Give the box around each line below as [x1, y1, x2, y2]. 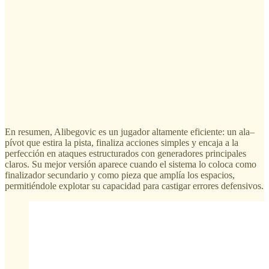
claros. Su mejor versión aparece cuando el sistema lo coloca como [5, 159, 256, 170]
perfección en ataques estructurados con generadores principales [5, 148, 246, 159]
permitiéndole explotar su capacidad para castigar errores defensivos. [5, 181, 264, 192]
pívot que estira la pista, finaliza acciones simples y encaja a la [5, 138, 238, 148]
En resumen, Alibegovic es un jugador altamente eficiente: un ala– [5, 127, 255, 138]
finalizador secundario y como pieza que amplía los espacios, [5, 170, 235, 181]
